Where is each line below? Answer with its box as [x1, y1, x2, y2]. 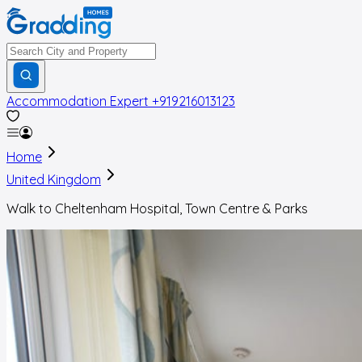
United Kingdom [6, 171, 101, 187]
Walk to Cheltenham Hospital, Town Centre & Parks [6, 200, 308, 217]
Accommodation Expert [6, 93, 149, 109]
